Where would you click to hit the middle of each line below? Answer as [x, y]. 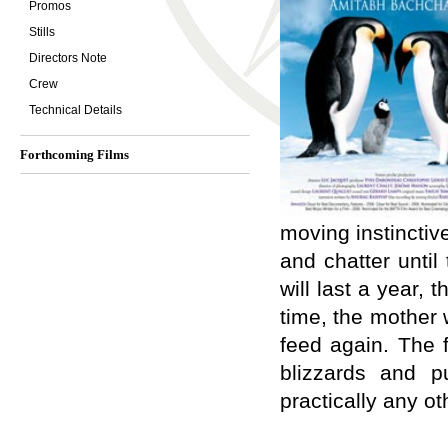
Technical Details [75, 110]
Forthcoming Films [74, 154]
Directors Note [68, 58]
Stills [42, 32]
